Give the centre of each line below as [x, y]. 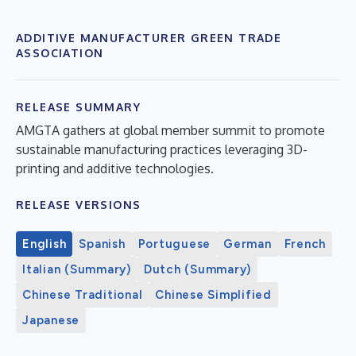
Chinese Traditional [83, 295]
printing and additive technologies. [115, 168]
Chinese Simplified [213, 295]
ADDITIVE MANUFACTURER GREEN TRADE [149, 38]
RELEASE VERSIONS [79, 205]
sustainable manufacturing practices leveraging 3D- [162, 149]
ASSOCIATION [60, 53]
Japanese [51, 320]
